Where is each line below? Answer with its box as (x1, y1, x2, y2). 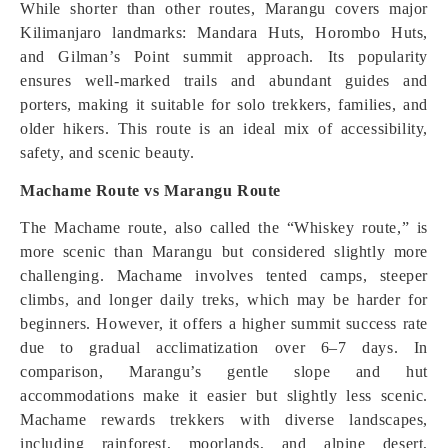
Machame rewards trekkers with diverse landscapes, (20, 411, 428, 428)
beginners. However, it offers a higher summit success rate (20, 315, 428, 332)
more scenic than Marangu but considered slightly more (20, 243, 428, 260)
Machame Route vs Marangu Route (20, 182, 281, 199)
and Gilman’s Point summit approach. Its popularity (20, 48, 428, 65)
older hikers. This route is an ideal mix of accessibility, (20, 120, 428, 137)
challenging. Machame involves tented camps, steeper (20, 267, 428, 284)
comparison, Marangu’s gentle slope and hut (20, 363, 428, 380)
